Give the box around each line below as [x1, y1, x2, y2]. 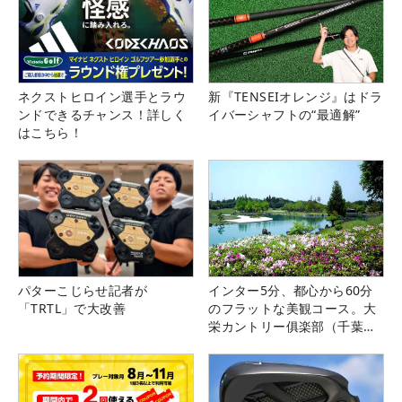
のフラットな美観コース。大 [208, 300, 377, 318]
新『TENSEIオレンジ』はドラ [208, 87, 383, 105]
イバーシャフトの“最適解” [208, 105, 361, 123]
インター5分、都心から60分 [208, 282, 373, 300]
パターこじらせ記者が [18, 282, 147, 300]
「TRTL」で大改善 [18, 300, 126, 318]
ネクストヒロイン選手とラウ [18, 87, 187, 105]
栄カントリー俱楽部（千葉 [208, 318, 363, 336]
